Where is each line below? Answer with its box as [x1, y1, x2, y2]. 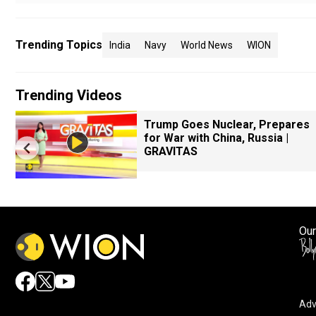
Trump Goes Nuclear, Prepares [144, 118, 310, 131]
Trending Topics [16, 38, 102, 51]
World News [181, 39, 233, 51]
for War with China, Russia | [144, 131, 288, 145]
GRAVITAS [144, 145, 197, 158]
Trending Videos [16, 87, 122, 104]
